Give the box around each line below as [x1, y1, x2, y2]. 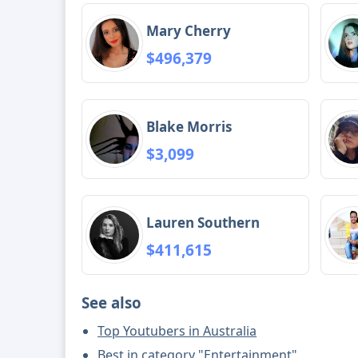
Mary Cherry [146, 21, 232, 40]
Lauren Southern [146, 213, 261, 232]
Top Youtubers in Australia [97, 322, 257, 340]
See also [82, 292, 142, 313]
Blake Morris [146, 117, 233, 136]
